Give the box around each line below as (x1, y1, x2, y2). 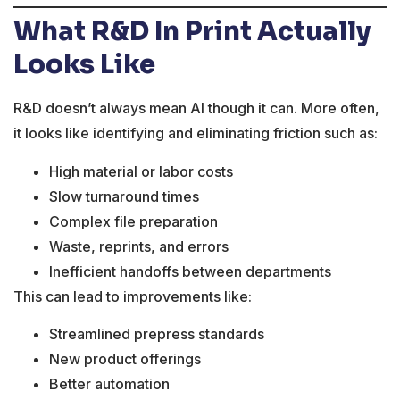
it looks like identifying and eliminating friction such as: (13, 124, 378, 143)
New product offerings (49, 350, 201, 369)
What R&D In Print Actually (13, 15, 371, 48)
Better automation (49, 375, 170, 394)
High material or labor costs (49, 162, 233, 180)
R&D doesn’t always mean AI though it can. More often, (13, 99, 379, 118)
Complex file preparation (49, 212, 218, 230)
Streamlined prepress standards (49, 325, 264, 344)
